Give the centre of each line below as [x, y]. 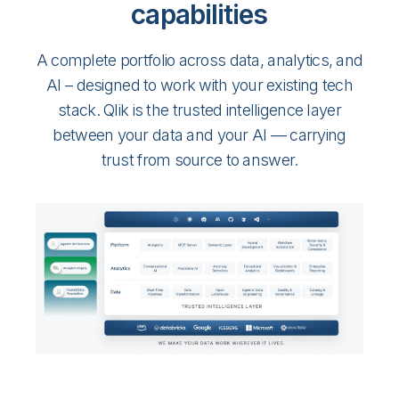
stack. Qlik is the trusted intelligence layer [199, 110]
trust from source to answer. [199, 159]
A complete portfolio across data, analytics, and [199, 60]
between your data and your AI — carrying [199, 134]
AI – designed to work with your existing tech [199, 85]
